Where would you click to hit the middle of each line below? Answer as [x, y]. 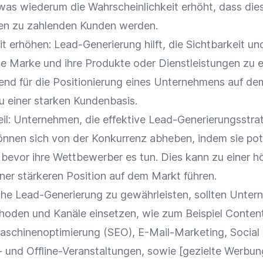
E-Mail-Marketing [181, 232]
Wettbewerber [88, 157]
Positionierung [88, 82]
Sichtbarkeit [215, 44]
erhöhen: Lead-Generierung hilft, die [96, 44]
